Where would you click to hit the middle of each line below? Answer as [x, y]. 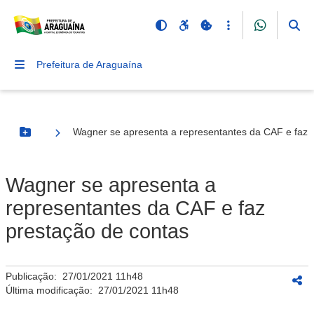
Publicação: [34, 276]
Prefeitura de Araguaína [89, 64]
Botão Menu [53, 138]
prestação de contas [97, 231]
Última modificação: [52, 290]
